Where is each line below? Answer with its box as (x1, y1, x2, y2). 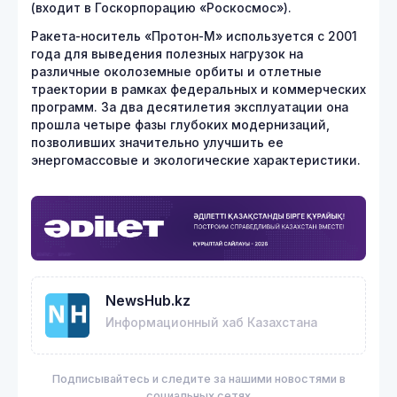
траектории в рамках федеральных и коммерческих (31, 82, 366, 97)
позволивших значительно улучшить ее (31, 136, 284, 150)
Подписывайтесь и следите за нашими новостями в (51, 371, 346, 385)
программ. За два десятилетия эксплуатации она (31, 100, 348, 114)
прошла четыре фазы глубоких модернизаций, (31, 118, 330, 132)
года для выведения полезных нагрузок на (31, 47, 303, 61)
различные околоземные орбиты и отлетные (31, 65, 322, 79)
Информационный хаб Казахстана (105, 315, 317, 330)
